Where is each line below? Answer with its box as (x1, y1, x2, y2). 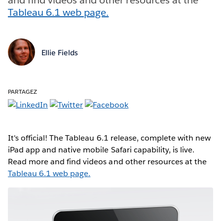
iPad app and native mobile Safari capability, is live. (8, 144, 195, 155)
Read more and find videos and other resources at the (8, 156, 207, 167)
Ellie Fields (41, 48, 78, 58)
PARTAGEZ (8, 87, 37, 96)
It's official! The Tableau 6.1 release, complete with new (8, 132, 211, 143)
